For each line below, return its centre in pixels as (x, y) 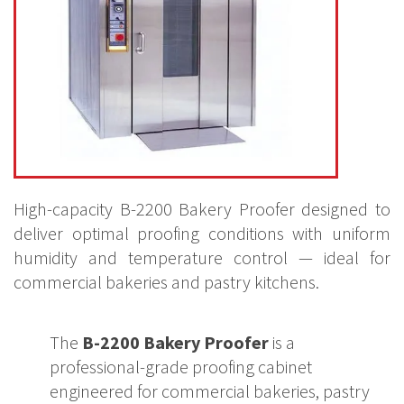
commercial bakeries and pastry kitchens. (166, 282)
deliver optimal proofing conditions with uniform (202, 233)
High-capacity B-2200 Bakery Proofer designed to (202, 209)
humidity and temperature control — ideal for (202, 257)
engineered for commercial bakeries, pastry (210, 391)
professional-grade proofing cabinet (181, 367)
